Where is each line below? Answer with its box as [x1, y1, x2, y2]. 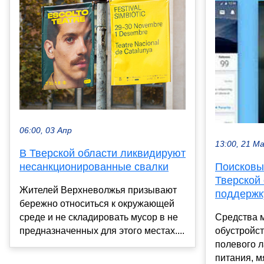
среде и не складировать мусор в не [19, 212, 178, 222]
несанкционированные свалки [19, 160, 169, 173]
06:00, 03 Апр [19, 126, 72, 135]
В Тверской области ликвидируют [19, 147, 186, 159]
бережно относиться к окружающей [19, 198, 174, 209]
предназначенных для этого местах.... [19, 225, 184, 236]
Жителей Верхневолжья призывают [19, 184, 177, 195]
